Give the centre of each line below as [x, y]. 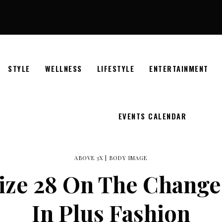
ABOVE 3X [89, 158]
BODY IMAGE [128, 158]
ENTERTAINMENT [179, 68]
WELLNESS [63, 68]
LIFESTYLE [116, 68]
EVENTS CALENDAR [152, 116]
